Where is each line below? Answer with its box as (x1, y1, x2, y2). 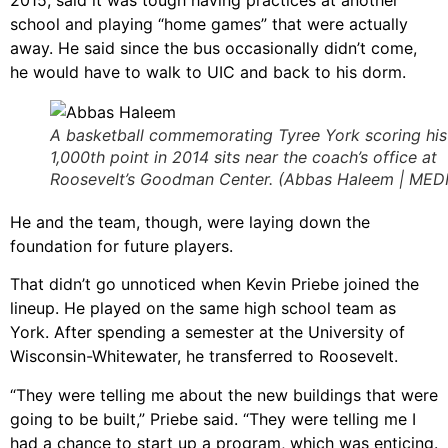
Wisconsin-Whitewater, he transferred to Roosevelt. (10, 346, 398, 367)
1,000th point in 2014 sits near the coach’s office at (50, 146, 437, 167)
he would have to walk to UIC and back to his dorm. (10, 61, 406, 82)
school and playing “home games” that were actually (10, 13, 408, 34)
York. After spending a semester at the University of (10, 322, 405, 343)
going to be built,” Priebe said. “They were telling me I (10, 408, 416, 429)
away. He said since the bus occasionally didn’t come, (10, 37, 417, 58)
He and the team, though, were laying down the (10, 211, 370, 232)
